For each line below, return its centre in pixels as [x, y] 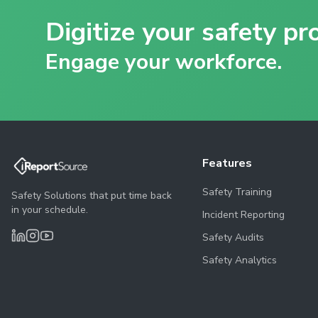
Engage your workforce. [164, 62]
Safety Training [237, 192]
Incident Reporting [243, 215]
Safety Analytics [239, 260]
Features [227, 163]
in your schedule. [50, 210]
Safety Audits [233, 237]
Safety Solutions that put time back [92, 196]
